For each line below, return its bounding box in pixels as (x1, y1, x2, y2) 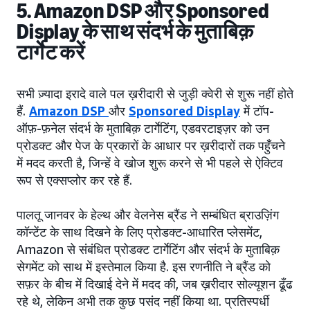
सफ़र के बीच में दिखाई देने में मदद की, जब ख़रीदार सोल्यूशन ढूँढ (17, 276, 293, 292)
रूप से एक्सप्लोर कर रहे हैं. (17, 172, 132, 188)
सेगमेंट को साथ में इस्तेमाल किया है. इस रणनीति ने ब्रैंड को (17, 259, 271, 275)
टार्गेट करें (17, 40, 84, 66)
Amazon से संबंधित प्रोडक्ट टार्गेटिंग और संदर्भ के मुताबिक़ (17, 241, 280, 257)
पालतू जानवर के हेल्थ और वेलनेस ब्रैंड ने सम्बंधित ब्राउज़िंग (17, 207, 279, 223)
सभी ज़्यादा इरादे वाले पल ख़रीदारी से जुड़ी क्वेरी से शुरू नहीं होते (17, 86, 293, 102)
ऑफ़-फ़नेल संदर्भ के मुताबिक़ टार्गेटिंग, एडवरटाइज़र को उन (17, 120, 269, 136)
